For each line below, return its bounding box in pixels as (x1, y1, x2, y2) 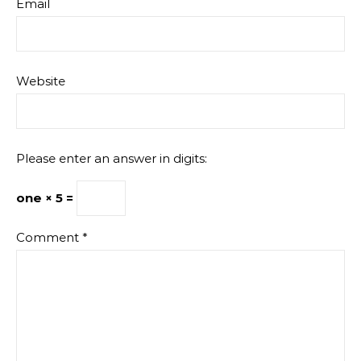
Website (16, 73, 65, 89)
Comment (16, 229, 82, 245)
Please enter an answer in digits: (16, 150, 207, 166)
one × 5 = (16, 189, 77, 205)
